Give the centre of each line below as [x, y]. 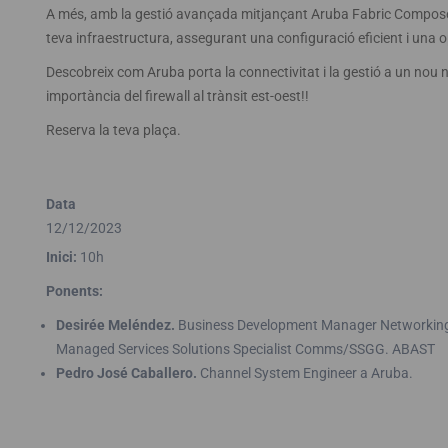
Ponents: [74, 291]
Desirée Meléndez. [115, 325]
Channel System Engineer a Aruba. [304, 373]
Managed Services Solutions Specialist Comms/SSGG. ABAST [245, 349]
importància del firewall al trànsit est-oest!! [177, 96]
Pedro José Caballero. [126, 373]
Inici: [61, 257]
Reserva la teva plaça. [113, 130]
